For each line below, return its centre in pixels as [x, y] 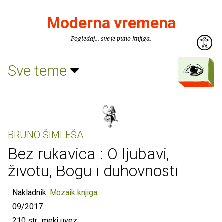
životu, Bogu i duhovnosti [93, 171]
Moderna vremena [111, 23]
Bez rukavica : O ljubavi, [89, 154]
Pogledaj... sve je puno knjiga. [111, 38]
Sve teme [39, 70]
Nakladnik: [31, 193]
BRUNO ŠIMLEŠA [46, 135]
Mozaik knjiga [73, 193]
